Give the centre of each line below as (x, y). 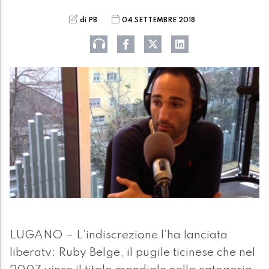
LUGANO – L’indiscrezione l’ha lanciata (119, 236)
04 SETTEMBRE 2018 (159, 20)
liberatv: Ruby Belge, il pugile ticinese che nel (132, 253)
